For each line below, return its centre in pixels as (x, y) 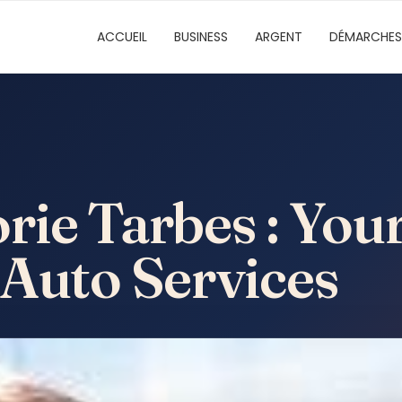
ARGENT (279, 37)
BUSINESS (201, 37)
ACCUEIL (122, 37)
